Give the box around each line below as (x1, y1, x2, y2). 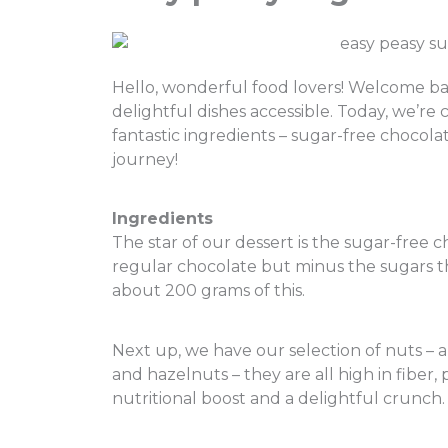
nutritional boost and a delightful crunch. (112, 388, 445, 408)
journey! (112, 149, 178, 169)
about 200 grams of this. (112, 281, 305, 301)
